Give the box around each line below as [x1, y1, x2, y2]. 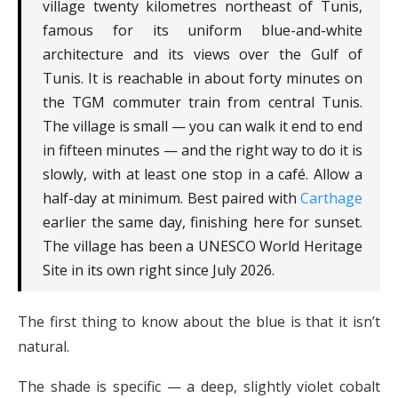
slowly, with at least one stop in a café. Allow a [43, 163, 362, 184]
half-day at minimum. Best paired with [43, 187, 300, 208]
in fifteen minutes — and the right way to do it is [43, 139, 362, 160]
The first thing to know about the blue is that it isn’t [18, 311, 380, 331]
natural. [18, 336, 69, 356]
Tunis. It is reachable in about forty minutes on [43, 68, 362, 88]
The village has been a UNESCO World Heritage [43, 235, 362, 256]
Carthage [300, 187, 362, 208]
